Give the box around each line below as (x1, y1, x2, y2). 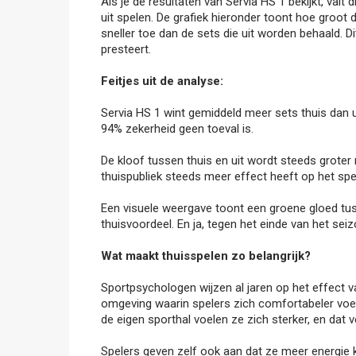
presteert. (101, 42, 151, 56)
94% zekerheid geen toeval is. (101, 122, 253, 136)
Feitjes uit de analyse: (101, 74, 223, 88)
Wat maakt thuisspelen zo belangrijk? (101, 249, 311, 263)
